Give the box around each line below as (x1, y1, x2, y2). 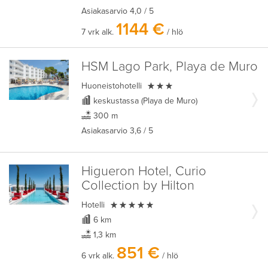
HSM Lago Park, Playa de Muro (81, 59, 258, 75)
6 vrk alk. (81, 251, 117, 261)
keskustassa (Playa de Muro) (90, 96, 197, 106)
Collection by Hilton (81, 178, 194, 194)
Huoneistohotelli (81, 81, 144, 91)
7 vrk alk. (81, 27, 116, 37)
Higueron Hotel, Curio (81, 163, 206, 179)
